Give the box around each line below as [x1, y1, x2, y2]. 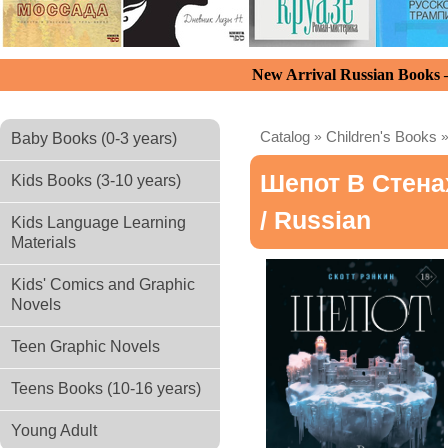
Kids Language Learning [11, 214, 186, 231]
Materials [11, 234, 76, 251]
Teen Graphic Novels [11, 338, 160, 355]
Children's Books [326, 128, 437, 145]
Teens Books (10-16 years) [11, 380, 201, 397]
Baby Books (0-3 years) [11, 130, 177, 147]
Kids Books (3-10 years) [11, 172, 181, 189]
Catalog [260, 128, 310, 145]
